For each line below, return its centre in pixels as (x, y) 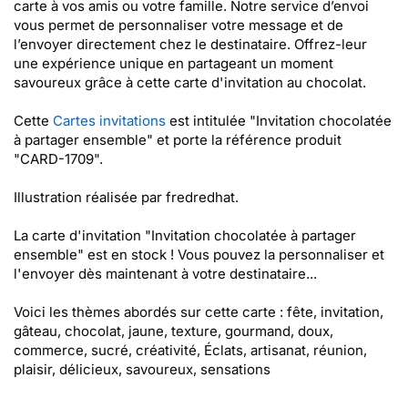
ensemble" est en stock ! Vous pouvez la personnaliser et (199, 255)
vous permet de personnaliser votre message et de (178, 25)
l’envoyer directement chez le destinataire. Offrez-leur (190, 44)
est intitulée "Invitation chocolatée (279, 121)
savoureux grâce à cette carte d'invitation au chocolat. (190, 82)
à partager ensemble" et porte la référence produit (178, 140)
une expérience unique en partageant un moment (173, 63)
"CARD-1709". (58, 159)
